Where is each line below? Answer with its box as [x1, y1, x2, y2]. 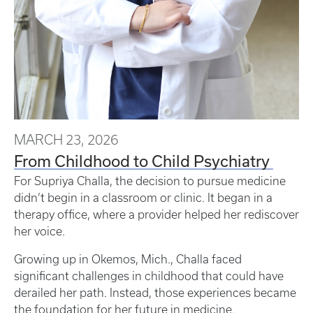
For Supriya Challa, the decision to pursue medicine [14, 175, 286, 188]
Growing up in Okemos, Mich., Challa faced [14, 253, 242, 266]
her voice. [14, 225, 68, 238]
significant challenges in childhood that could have [14, 270, 284, 283]
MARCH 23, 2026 [14, 132, 118, 148]
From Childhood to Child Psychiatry [14, 152, 273, 170]
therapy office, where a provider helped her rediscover [14, 208, 299, 221]
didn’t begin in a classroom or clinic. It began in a [14, 191, 272, 205]
